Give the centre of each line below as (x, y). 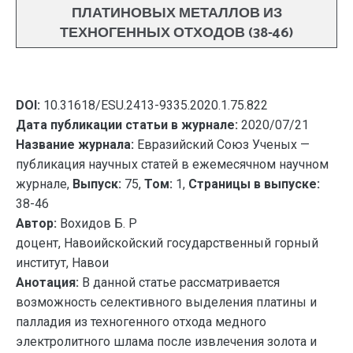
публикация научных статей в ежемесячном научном (172, 164)
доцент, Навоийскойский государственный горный (167, 243)
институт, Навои (62, 263)
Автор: (36, 223)
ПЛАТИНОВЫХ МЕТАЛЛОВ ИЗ (176, 13)
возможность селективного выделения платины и (166, 302)
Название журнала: (75, 145)
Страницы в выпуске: (254, 184)
